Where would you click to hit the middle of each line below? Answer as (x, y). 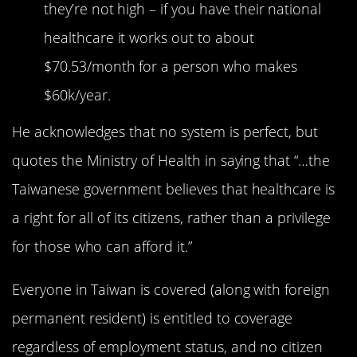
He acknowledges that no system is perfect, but (165, 131)
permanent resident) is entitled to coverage (153, 318)
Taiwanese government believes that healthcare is (173, 188)
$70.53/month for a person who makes (171, 66)
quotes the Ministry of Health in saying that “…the (171, 160)
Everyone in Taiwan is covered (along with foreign (171, 289)
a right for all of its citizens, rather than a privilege (171, 217)
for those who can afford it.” (102, 246)
